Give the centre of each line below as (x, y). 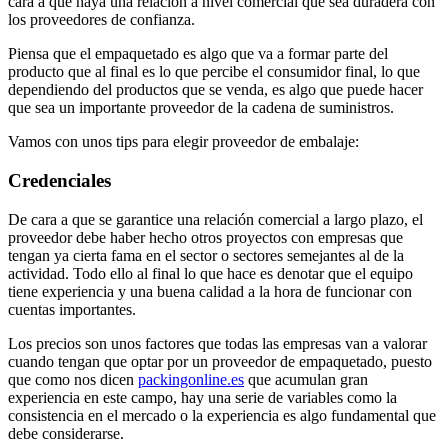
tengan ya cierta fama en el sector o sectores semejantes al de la (206, 255)
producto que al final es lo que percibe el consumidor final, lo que (214, 72)
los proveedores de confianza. (101, 20)
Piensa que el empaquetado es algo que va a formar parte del (198, 54)
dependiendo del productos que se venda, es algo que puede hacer (215, 90)
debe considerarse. (66, 433)
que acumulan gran (306, 379)
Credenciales (59, 181)
